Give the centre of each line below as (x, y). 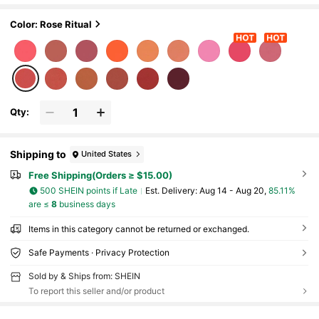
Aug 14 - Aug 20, (234, 191)
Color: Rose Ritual (51, 24)
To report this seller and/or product (96, 291)
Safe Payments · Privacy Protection (99, 252)
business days (86, 204)
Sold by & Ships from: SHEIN (84, 276)
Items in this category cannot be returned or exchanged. (138, 229)
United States (107, 154)
